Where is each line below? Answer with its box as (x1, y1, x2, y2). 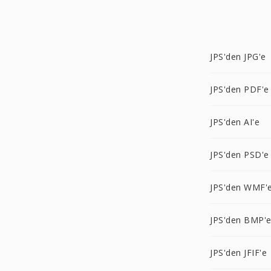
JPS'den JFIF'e (210, 247, 267, 258)
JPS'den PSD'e (210, 149, 269, 160)
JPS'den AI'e (210, 116, 260, 128)
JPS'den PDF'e (210, 83, 269, 95)
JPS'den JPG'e (210, 51, 266, 62)
